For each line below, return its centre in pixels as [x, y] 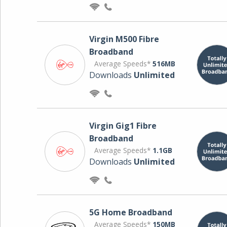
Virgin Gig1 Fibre [123, 125]
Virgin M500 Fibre [124, 39]
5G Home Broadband [130, 212]
